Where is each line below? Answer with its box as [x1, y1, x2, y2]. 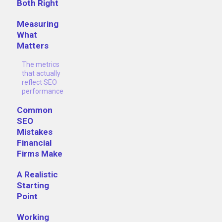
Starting [17, 180, 49, 191]
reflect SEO [22, 78, 57, 87]
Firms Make [17, 149, 62, 159]
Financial [17, 138, 52, 148]
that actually [22, 69, 60, 78]
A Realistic [17, 169, 58, 180]
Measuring [17, 19, 58, 29]
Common [17, 105, 53, 115]
